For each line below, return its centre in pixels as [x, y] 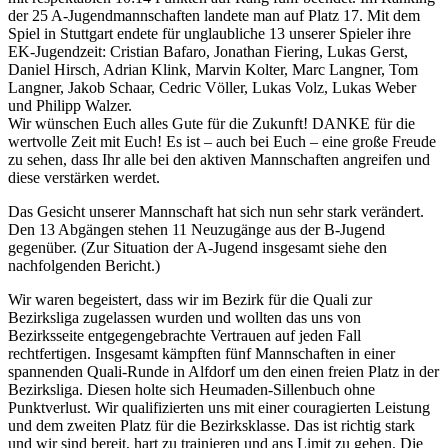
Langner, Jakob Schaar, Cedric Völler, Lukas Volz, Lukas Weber [212, 87]
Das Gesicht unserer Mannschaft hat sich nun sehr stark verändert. [216, 211]
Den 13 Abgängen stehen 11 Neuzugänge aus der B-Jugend [196, 229]
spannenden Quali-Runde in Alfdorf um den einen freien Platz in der [223, 371]
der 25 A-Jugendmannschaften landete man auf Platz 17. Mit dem [214, 15]
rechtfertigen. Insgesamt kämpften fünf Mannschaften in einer [201, 353]
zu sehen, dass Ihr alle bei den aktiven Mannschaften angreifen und [219, 159]
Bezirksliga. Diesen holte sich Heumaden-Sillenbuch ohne [191, 389]
